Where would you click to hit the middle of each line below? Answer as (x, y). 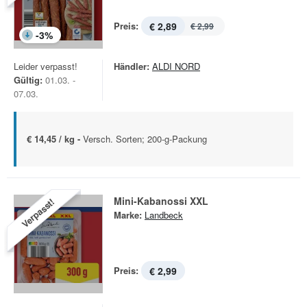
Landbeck (164, 215)
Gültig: (28, 80)
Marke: (128, 215)
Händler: (132, 66)
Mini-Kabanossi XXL (161, 201)
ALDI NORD (176, 66)
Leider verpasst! (46, 66)
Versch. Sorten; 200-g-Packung (145, 139)
